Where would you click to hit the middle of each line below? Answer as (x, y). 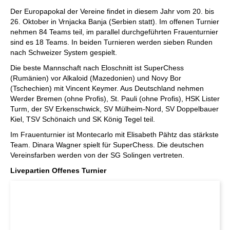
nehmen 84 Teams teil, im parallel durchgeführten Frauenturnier (114, 32)
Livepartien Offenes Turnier (58, 170)
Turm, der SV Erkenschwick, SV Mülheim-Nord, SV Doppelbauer (114, 109)
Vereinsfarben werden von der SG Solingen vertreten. (97, 155)
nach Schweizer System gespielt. (64, 52)
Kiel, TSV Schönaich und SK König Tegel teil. (83, 119)
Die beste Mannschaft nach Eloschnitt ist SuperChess (97, 68)
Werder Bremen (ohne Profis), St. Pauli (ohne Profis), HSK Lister (115, 99)
